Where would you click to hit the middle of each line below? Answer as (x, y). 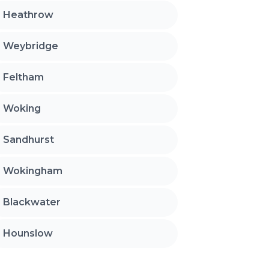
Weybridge (31, 46)
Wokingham (33, 171)
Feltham (24, 77)
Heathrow (29, 15)
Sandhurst (29, 140)
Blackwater (32, 202)
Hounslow (28, 234)
